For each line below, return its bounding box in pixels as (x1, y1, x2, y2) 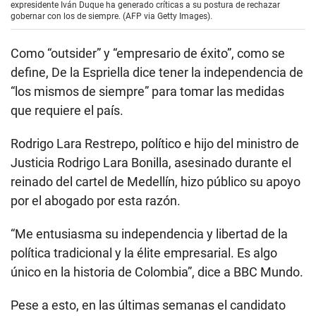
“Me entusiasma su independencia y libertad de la (11, 226, 288, 241)
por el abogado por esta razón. (11, 193, 181, 208)
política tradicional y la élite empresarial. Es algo (11, 245, 277, 260)
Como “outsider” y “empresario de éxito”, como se (11, 45, 285, 61)
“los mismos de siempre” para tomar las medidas (11, 83, 284, 99)
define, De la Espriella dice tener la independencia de (11, 64, 303, 80)
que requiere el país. (11, 102, 123, 118)
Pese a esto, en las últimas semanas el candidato (11, 297, 286, 312)
